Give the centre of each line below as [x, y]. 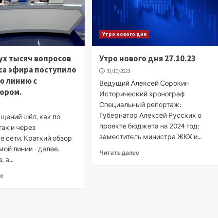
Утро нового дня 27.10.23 [148, 58]
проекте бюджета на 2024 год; [150, 126]
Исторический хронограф [142, 93]
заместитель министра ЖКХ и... [151, 136]
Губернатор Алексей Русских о [151, 115]
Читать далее [119, 152]
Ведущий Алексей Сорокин [144, 83]
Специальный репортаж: [141, 104]
